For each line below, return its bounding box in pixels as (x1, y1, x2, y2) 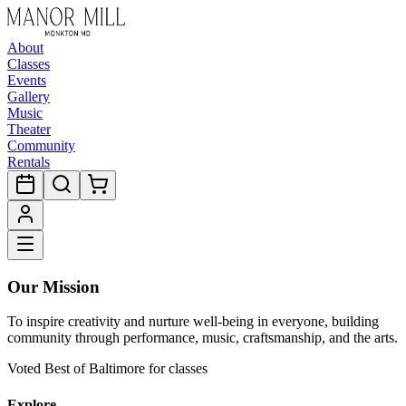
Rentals (7, 154, 50, 169)
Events (7, 72, 46, 88)
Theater (7, 121, 51, 137)
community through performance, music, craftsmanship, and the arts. (7, 330, 398, 346)
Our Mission (7, 276, 100, 296)
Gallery (7, 89, 50, 104)
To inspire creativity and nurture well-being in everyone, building (7, 314, 379, 330)
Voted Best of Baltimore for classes (7, 361, 208, 377)
